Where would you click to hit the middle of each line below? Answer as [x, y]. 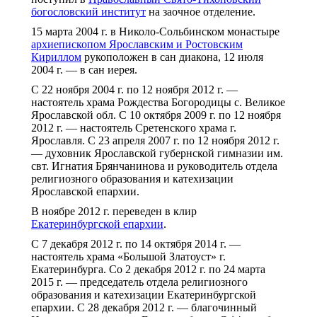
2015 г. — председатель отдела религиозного [139, 282]
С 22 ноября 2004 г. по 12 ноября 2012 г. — [134, 90]
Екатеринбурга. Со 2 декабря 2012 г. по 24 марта [148, 269]
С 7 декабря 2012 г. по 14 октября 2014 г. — [136, 244]
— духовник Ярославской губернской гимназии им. [157, 153]
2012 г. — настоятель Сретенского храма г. [134, 128]
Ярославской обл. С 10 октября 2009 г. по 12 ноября [156, 115]
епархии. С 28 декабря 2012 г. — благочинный [144, 307]
